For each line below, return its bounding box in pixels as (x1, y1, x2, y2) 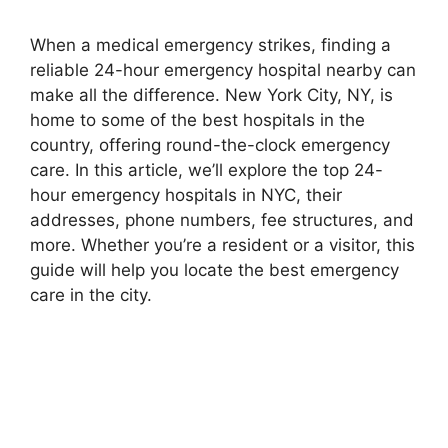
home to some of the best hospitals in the (30, 109, 365, 130)
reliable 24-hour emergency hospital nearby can (30, 59, 416, 80)
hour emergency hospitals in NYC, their (30, 184, 342, 205)
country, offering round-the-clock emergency (30, 134, 390, 155)
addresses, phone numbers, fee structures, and (30, 209, 414, 230)
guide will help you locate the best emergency (30, 259, 399, 280)
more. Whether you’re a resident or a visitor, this (30, 234, 415, 255)
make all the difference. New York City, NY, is (30, 84, 393, 105)
